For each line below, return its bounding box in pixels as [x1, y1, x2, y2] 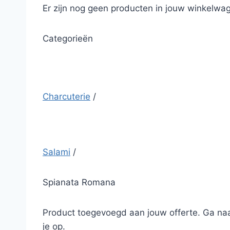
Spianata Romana [43, 177, 116, 187]
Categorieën [43, 33, 93, 44]
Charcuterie [43, 91, 90, 102]
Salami [43, 147, 70, 157]
